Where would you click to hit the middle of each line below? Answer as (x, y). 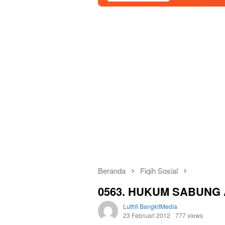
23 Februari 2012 (147, 215)
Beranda (112, 171)
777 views (189, 215)
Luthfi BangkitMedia (150, 206)
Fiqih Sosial (159, 171)
